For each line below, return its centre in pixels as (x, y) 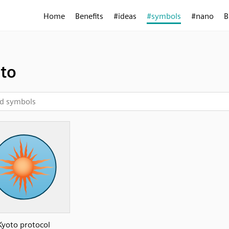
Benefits (89, 16)
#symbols (164, 16)
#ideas (125, 16)
